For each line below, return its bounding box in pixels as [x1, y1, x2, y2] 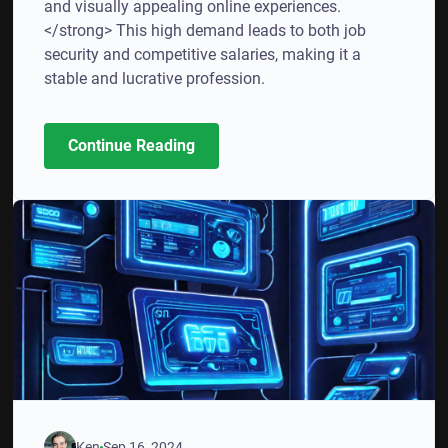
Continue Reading [68, 136, 196, 155]
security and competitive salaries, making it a [44, 45, 362, 64]
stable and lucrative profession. [44, 69, 266, 88]
